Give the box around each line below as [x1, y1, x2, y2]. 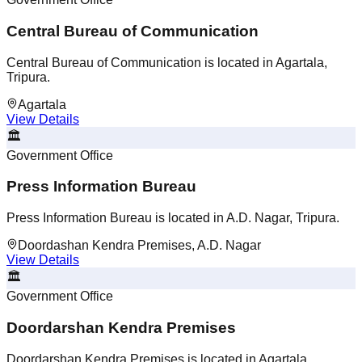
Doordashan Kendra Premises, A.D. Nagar [18, 238, 261, 253]
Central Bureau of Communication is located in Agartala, [6, 55, 327, 69]
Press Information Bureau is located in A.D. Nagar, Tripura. [6, 211, 339, 225]
